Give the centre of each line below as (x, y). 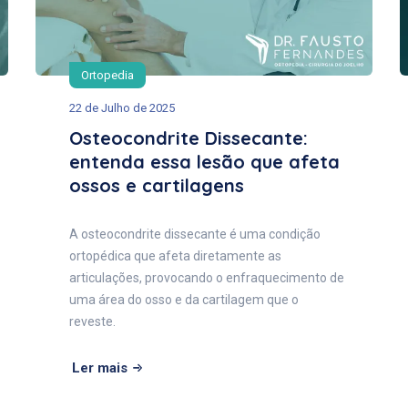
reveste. (92, 322)
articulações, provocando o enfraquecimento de (207, 278)
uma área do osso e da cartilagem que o (184, 300)
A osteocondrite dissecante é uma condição (195, 235)
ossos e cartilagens (157, 186)
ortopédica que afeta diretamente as (175, 256)
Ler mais (100, 368)
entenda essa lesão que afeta (204, 162)
